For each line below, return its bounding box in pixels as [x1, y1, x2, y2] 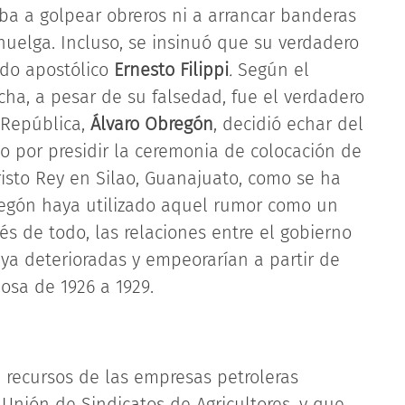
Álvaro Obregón [90, 113, 213, 135]
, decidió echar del [213, 113, 363, 135]
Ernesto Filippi [114, 59, 229, 80]
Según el [232, 59, 309, 80]
